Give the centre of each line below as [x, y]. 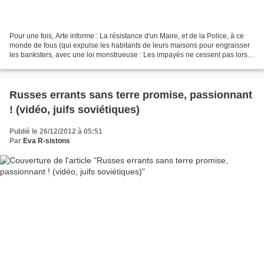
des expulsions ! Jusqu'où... [53, 65]
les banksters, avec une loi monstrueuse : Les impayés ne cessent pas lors [128, 55]
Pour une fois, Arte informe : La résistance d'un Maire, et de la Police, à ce [127, 36]
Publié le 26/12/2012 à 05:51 [56, 132]
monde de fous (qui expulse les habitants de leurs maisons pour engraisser [130, 46]
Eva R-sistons [47, 141]
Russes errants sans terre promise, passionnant [131, 95]
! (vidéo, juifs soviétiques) [75, 110]
